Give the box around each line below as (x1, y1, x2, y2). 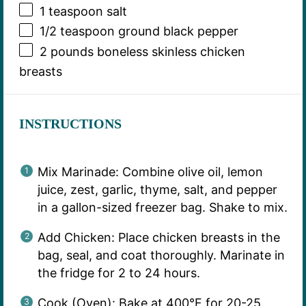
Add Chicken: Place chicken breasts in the (37, 229, 280, 245)
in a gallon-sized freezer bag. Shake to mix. (37, 199, 288, 214)
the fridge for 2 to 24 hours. (37, 265, 200, 280)
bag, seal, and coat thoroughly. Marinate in (37, 247, 285, 262)
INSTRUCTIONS (18, 115, 122, 131)
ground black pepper (114, 24, 238, 39)
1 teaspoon (39, 4, 103, 19)
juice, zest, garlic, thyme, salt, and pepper (37, 182, 277, 197)
